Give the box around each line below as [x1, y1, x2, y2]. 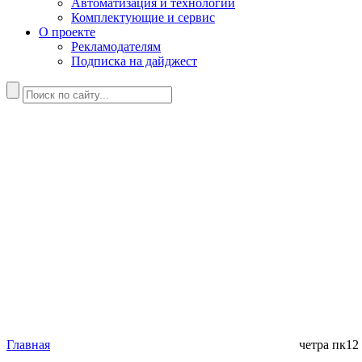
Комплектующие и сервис [71, 11, 215, 24]
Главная [6, 338, 50, 351]
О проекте [39, 25, 95, 39]
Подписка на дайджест [71, 54, 197, 68]
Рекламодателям [71, 40, 161, 53]
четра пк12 [299, 338, 359, 351]
